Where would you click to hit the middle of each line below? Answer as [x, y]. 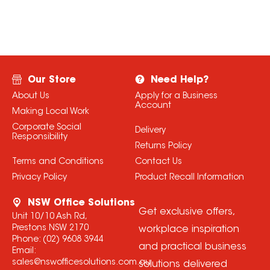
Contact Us [158, 162]
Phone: [27, 240]
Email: [24, 252]
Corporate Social [46, 128]
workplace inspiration [189, 230]
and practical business [192, 247]
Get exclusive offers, [186, 212]
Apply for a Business [176, 97]
